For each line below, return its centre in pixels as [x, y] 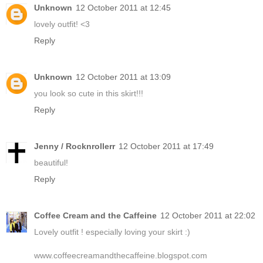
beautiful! [51, 162]
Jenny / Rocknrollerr [75, 146]
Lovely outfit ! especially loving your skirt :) [112, 232]
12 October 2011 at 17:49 [166, 146]
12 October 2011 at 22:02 [208, 215]
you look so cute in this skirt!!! [89, 93]
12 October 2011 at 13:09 [123, 77]
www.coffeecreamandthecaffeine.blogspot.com [121, 255]
